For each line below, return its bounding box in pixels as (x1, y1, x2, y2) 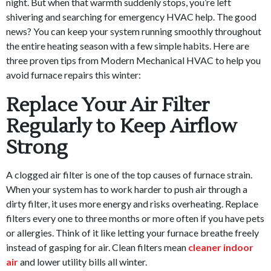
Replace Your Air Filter (6, 93, 209, 118)
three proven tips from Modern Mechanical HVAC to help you (6, 54, 261, 67)
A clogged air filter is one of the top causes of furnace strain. (6, 169, 252, 181)
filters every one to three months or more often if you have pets (6, 212, 264, 224)
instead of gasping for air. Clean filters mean (6, 241, 188, 253)
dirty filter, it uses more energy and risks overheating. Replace (6, 198, 258, 210)
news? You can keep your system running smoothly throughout (6, 25, 261, 38)
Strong (6, 135, 68, 160)
